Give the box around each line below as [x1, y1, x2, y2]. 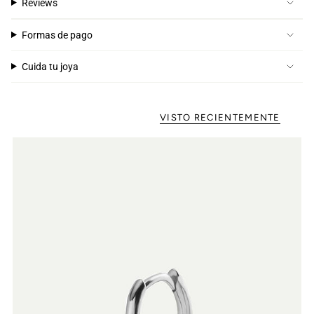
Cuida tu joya [21, 60, 78, 72]
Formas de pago [21, 29, 93, 41]
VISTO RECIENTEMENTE [160, 111, 280, 123]
